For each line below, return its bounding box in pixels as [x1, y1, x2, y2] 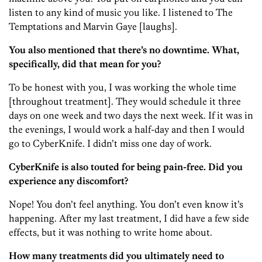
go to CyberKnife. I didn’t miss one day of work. [9, 137, 212, 150]
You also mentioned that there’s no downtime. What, [9, 44, 239, 56]
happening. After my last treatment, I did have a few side [9, 212, 249, 225]
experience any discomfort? [9, 175, 128, 187]
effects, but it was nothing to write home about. [9, 226, 212, 239]
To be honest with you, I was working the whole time [9, 81, 236, 94]
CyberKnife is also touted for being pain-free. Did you [9, 161, 243, 173]
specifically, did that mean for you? [9, 58, 161, 70]
